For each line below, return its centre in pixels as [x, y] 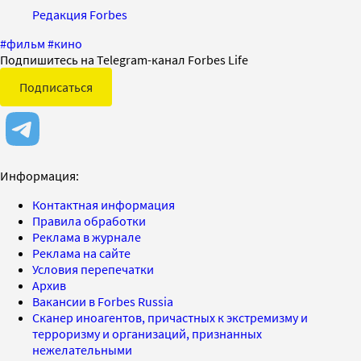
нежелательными [82, 349]
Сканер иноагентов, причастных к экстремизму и [170, 317]
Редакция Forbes [80, 14]
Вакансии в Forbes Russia [103, 301]
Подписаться [56, 87]
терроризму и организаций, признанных [147, 333]
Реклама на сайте [81, 253]
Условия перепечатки [93, 269]
